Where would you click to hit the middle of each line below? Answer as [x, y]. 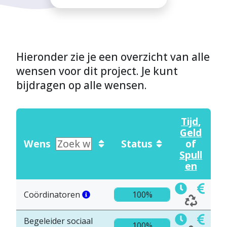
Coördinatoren [53, 195]
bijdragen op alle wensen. [82, 85]
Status [137, 144]
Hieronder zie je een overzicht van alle [113, 57]
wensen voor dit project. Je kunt [97, 71]
